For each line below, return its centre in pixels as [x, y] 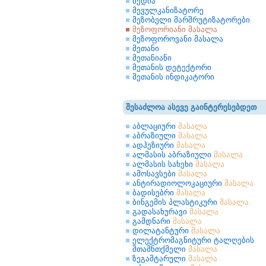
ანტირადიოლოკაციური [178, 183]
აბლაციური [155, 126]
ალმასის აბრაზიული [173, 155]
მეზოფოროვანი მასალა [178, 39]
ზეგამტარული [160, 259]
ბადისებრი [154, 193]
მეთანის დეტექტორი [172, 67]
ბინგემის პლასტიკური [176, 202]
